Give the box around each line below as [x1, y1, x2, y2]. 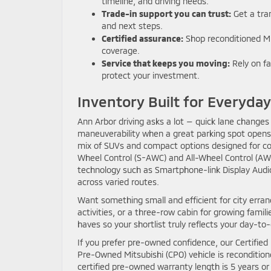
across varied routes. [77, 177, 159, 187]
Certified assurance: [102, 33, 183, 44]
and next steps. [102, 21, 163, 31]
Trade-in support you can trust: [102, 8, 231, 19]
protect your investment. [102, 70, 200, 80]
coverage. [102, 45, 140, 56]
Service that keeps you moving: [102, 58, 230, 68]
